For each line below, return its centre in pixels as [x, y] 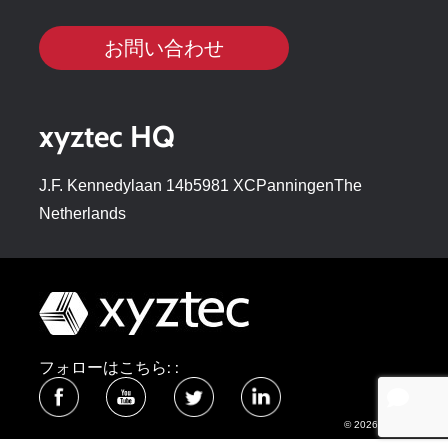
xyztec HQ [107, 137]
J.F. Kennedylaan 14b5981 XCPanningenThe [200, 186]
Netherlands [82, 214]
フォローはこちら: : [109, 367]
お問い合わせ [164, 48]
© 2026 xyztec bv [384, 425]
